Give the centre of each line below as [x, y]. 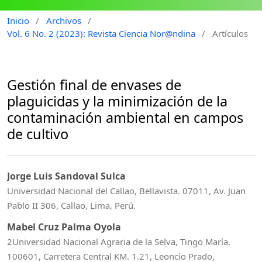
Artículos [230, 33]
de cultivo [38, 134]
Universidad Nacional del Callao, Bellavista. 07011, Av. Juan [126, 191]
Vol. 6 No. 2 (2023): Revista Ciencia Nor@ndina [101, 33]
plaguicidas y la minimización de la [117, 101]
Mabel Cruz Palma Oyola [64, 227]
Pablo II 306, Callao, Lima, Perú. [71, 206]
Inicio [18, 20]
